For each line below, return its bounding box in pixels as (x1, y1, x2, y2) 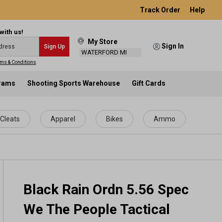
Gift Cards (132, 79, 166, 87)
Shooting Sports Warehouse (27, 79, 120, 87)
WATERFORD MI (81, 48, 127, 56)
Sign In (162, 42, 184, 51)
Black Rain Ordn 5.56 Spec (23, 181, 189, 198)
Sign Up (44, 43, 65, 50)
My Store (88, 37, 117, 46)
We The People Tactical (23, 201, 170, 218)
